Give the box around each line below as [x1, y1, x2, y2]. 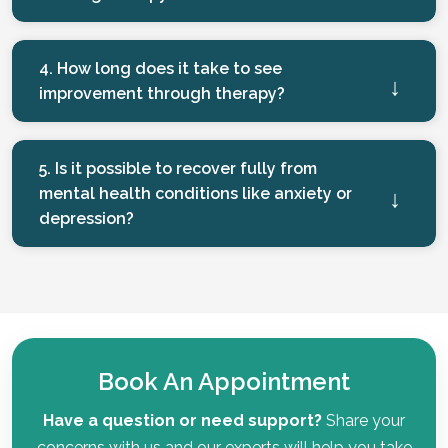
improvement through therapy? [39, 83, 285, 103]
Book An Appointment [98, 366, 350, 396]
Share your [322, 410, 405, 430]
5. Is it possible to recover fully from [39, 158, 317, 178]
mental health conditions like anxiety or [39, 183, 352, 203]
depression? [39, 208, 134, 228]
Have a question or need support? [43, 410, 322, 430]
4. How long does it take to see [39, 58, 282, 78]
